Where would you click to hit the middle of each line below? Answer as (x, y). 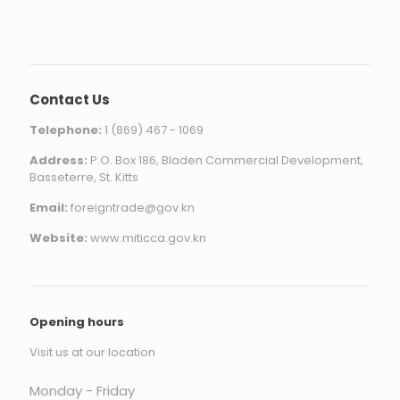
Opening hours (77, 322)
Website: (58, 238)
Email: (49, 208)
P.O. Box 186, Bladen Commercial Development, (225, 161)
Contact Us (70, 100)
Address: (58, 161)
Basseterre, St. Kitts (84, 178)
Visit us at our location (92, 353)
